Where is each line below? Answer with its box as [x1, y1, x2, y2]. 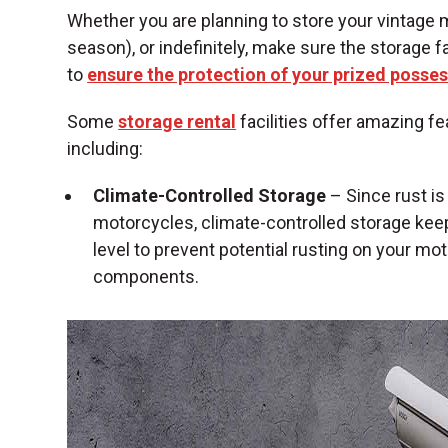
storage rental [118, 111, 237, 133]
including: [67, 138, 144, 160]
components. [93, 266, 200, 288]
